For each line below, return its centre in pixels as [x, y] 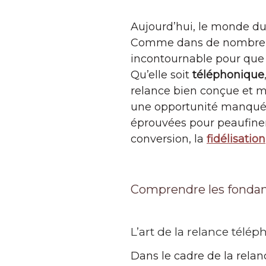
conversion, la [169, 139]
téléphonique [228, 75]
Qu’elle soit [161, 75]
